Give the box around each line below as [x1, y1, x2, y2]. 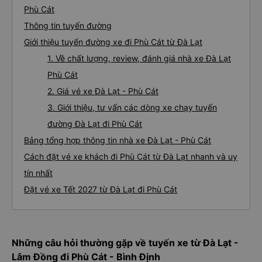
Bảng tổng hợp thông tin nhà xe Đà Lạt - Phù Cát [24, 135, 211, 145]
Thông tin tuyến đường [24, 20, 112, 30]
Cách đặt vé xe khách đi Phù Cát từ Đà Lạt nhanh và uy [24, 151, 237, 161]
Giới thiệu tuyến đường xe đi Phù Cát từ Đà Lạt [24, 37, 202, 47]
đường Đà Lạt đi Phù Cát [47, 119, 142, 129]
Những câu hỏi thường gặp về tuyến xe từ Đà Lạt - [12, 237, 239, 249]
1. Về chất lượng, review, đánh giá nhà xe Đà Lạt [47, 53, 231, 63]
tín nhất [24, 168, 53, 178]
